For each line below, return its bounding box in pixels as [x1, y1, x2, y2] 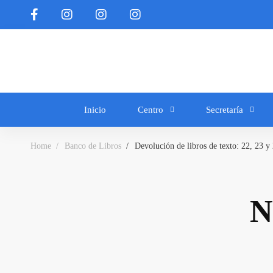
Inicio [84, 105, 106, 115]
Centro [138, 105, 163, 115]
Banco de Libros [65, 141, 121, 151]
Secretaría [206, 105, 243, 115]
